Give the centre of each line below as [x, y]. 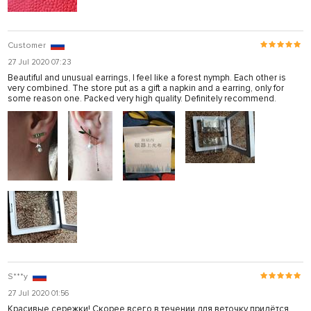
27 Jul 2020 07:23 [40, 62]
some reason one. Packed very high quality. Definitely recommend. [142, 99]
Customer [27, 45]
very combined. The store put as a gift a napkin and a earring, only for [146, 88]
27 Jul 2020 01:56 [38, 293]
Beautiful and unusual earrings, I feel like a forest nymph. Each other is [147, 78]
